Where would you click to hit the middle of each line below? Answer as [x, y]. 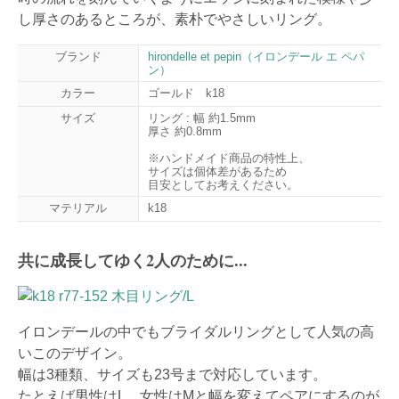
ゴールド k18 [186, 94]
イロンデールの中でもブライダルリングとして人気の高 [196, 332]
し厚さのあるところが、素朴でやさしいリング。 [175, 20]
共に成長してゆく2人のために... [133, 261]
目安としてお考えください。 [223, 185]
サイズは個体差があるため [217, 172]
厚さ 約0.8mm [185, 132]
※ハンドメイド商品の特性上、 [229, 159]
